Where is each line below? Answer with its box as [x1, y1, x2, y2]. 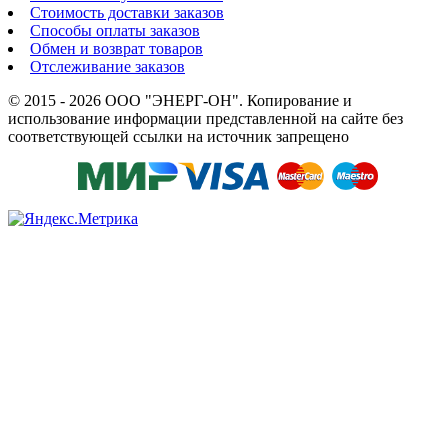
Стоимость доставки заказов [30, 3, 224, 21]
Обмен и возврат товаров [30, 39, 203, 57]
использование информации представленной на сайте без [8, 109, 403, 127]
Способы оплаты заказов [30, 21, 200, 39]
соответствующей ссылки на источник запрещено [8, 127, 349, 145]
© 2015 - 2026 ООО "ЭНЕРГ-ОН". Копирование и [8, 91, 352, 109]
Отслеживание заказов [30, 57, 185, 75]
